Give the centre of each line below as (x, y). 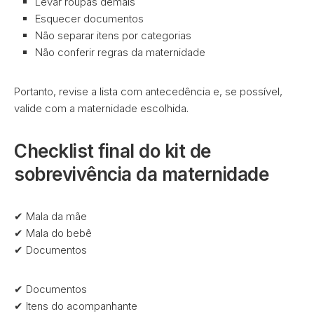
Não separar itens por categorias (113, 35)
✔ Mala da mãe (50, 216)
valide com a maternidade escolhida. (101, 108)
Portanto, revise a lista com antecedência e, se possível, (148, 91)
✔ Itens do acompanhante (76, 306)
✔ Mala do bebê (53, 233)
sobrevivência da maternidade (141, 174)
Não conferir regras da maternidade (120, 52)
